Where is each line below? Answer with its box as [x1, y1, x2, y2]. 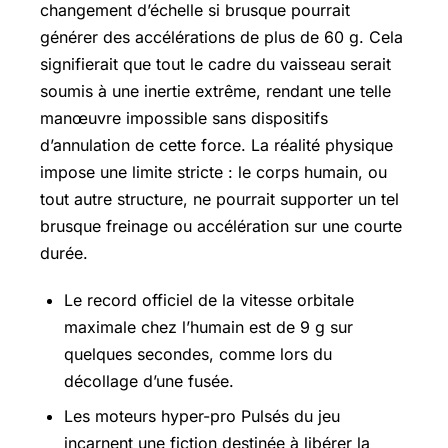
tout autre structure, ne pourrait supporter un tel [40, 189, 399, 210]
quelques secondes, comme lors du [64, 343, 332, 364]
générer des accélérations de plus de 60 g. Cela [40, 27, 403, 48]
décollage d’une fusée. [64, 370, 234, 391]
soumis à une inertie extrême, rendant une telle [40, 81, 391, 102]
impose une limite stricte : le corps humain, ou [40, 162, 387, 183]
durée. [40, 243, 88, 264]
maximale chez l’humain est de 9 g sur [64, 316, 353, 337]
